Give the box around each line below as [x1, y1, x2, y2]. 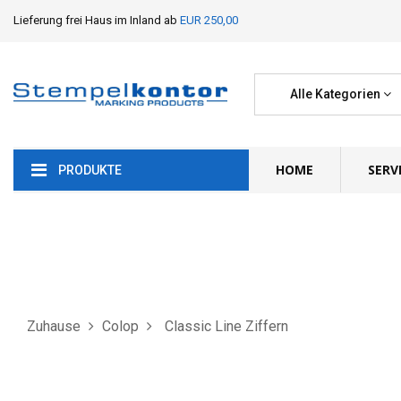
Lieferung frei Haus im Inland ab [13, 13, 180, 27]
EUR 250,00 [180, 13, 238, 27]
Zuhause [27, 317, 81, 335]
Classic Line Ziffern [165, 317, 288, 335]
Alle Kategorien [290, 87, 381, 101]
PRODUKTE [58, 163, 122, 177]
